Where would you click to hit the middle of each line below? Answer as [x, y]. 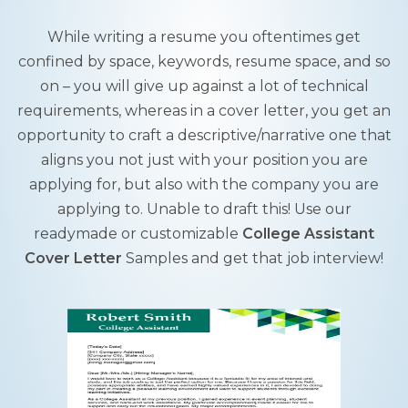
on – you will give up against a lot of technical [204, 86]
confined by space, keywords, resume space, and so [204, 61]
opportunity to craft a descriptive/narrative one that [204, 135]
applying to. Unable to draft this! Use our [204, 209]
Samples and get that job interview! [253, 258]
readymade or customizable [138, 234]
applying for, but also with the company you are [204, 184]
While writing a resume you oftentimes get [204, 37]
